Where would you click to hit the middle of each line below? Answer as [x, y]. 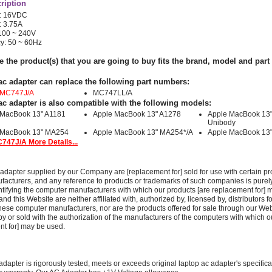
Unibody [222, 123]
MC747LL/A [113, 93]
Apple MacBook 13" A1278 [137, 114]
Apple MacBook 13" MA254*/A [143, 132]
